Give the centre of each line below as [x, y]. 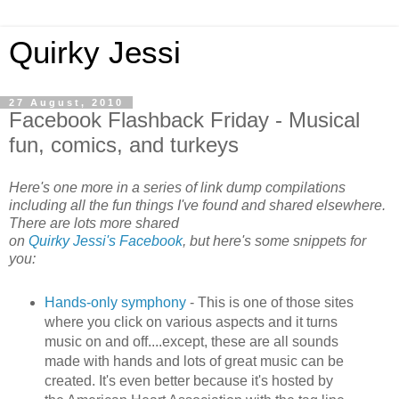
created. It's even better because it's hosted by [188, 380]
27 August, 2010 [66, 102]
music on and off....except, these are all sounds [191, 341]
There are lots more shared [94, 223]
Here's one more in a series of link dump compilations [177, 187]
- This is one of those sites [271, 302]
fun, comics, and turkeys [124, 145]
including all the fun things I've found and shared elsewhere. [197, 205]
